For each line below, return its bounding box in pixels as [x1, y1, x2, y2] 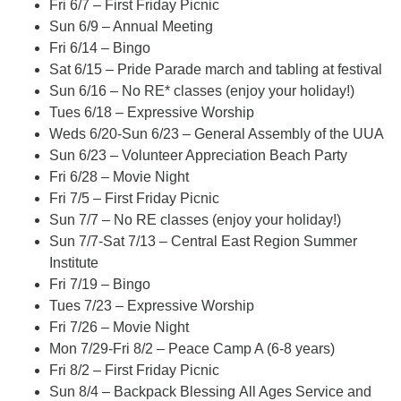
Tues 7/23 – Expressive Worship [49, 298, 254, 313]
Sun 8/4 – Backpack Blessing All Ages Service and [49, 384, 371, 399]
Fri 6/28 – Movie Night [49, 169, 189, 184]
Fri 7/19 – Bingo [49, 277, 150, 292]
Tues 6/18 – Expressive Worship [49, 105, 254, 120]
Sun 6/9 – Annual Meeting [49, 19, 213, 34]
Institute [49, 255, 98, 270]
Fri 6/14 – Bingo [49, 40, 150, 55]
